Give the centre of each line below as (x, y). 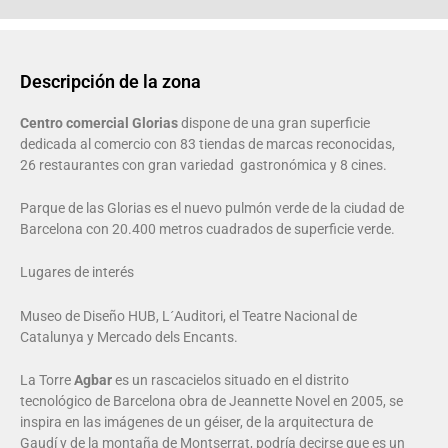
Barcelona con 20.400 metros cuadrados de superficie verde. (207, 229)
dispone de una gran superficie (274, 122)
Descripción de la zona (110, 81)
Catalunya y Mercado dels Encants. (129, 336)
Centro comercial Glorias (99, 122)
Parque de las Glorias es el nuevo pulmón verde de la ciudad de (212, 208)
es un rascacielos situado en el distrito (232, 380)
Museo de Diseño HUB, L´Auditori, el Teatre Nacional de (188, 315)
